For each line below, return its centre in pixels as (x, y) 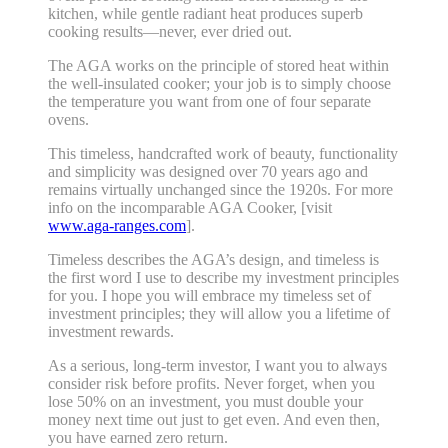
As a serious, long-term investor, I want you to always (217, 366)
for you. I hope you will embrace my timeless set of (209, 296)
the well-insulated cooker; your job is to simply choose (219, 84)
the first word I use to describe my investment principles (223, 278)
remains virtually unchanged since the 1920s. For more (220, 190)
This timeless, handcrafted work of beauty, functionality (223, 154)
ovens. (68, 120)
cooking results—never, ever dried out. (170, 32)
